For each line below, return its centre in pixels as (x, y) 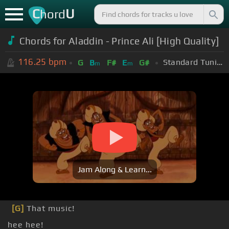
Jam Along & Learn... (114, 170)
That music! (49, 209)
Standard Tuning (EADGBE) (219, 62)
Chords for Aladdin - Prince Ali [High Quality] (119, 41)
